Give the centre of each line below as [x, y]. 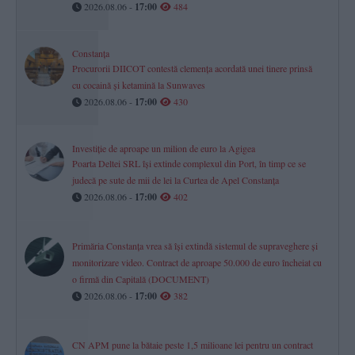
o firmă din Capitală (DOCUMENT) [141, 279]
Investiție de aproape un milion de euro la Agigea [164, 148]
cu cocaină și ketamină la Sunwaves [139, 84]
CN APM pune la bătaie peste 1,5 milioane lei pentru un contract [193, 344]
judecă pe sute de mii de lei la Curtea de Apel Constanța [176, 179]
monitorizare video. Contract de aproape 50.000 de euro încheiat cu [197, 262]
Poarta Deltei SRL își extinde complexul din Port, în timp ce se [189, 163]
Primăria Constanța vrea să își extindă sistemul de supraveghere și [195, 245]
